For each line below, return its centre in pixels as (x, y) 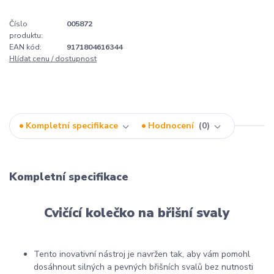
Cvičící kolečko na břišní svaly (137, 213)
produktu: (26, 36)
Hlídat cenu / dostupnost (53, 59)
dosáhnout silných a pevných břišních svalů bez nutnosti (143, 267)
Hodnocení (172, 126)
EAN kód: (25, 47)
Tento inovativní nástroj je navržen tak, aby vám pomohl (142, 254)
